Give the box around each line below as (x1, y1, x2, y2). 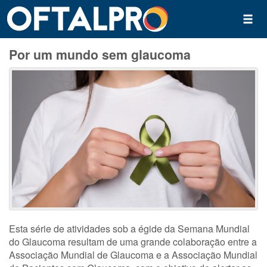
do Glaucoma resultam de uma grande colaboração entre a (9, 234, 257, 249)
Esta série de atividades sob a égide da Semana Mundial (9, 221, 250, 235)
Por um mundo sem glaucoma (9, 45, 191, 64)
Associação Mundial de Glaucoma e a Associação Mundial (9, 247, 257, 262)
